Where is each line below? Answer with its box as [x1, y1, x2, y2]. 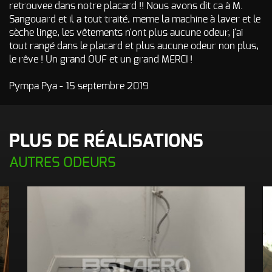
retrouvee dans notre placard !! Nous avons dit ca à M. [9, 1, 243, 11]
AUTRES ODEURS [9, 156, 115, 170]
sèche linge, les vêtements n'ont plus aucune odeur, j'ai [9, 28, 243, 38]
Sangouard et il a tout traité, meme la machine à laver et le [9, 15, 260, 24]
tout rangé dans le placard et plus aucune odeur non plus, [9, 41, 259, 51]
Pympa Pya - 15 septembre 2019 [9, 81, 149, 91]
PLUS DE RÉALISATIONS [9, 132, 203, 151]
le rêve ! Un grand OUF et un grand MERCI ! [9, 55, 192, 64]
